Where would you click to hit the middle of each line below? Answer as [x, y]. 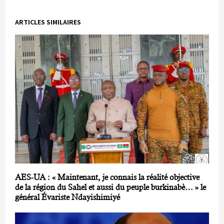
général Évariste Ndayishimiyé [67, 197]
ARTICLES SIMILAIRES [48, 22]
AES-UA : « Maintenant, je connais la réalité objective [107, 177]
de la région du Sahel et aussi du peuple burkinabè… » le [110, 187]
